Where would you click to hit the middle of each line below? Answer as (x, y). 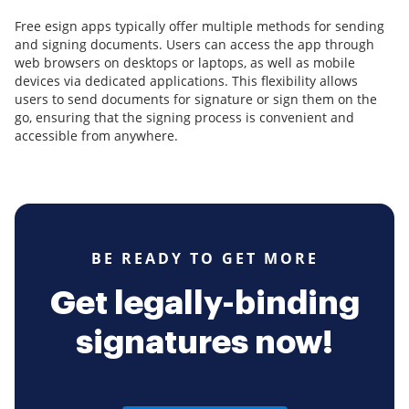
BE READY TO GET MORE (204, 259)
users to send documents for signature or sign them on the (196, 100)
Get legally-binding (204, 304)
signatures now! (204, 343)
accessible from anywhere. (96, 136)
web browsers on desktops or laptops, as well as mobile (185, 63)
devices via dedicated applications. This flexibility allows (186, 81)
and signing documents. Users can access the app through (194, 45)
